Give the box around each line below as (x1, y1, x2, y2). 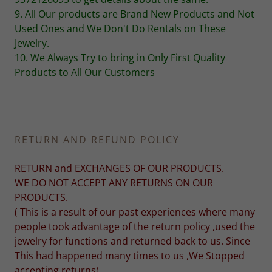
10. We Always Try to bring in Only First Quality (15, 51, 225, 64)
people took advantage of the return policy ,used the (15, 220, 255, 233)
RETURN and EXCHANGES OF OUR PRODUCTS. (15, 161, 224, 175)
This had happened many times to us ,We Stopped (15, 249, 245, 262)
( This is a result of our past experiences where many (15, 205, 255, 219)
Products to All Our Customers (15, 66, 157, 79)
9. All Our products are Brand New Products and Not (15, 7, 254, 21)
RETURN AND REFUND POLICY (15, 133, 180, 146)
